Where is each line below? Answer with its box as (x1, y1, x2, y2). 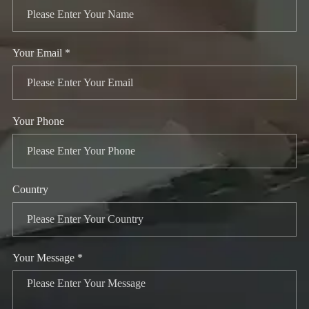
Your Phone (12, 115, 64, 128)
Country (12, 183, 48, 196)
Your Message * (12, 252, 83, 264)
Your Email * (12, 47, 70, 59)
